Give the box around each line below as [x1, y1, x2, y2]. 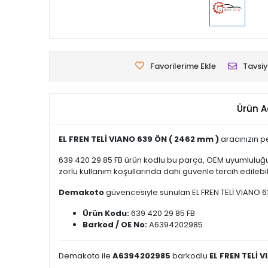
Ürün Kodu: [83, 208, 129, 219]
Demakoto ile [59, 250, 112, 261]
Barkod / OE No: [83, 219, 147, 230]
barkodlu [170, 250, 209, 261]
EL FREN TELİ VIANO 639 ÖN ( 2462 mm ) [59, 133, 219, 145]
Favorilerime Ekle [150, 60, 216, 72]
